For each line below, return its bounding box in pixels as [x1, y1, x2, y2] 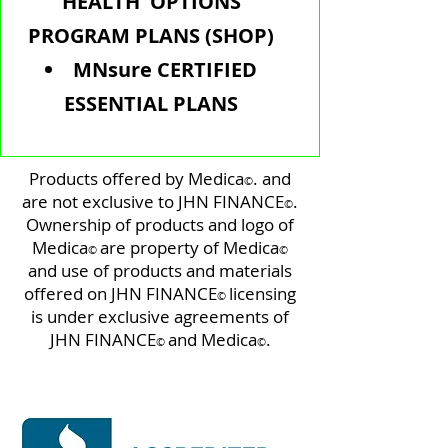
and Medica [167, 328, 257, 351]
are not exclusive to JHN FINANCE [22, 190, 284, 213]
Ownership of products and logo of [26, 213, 294, 236]
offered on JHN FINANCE [24, 282, 217, 305]
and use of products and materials [28, 259, 292, 282]
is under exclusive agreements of [31, 305, 289, 328]
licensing [229, 282, 296, 305]
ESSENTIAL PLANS [64, 90, 238, 117]
